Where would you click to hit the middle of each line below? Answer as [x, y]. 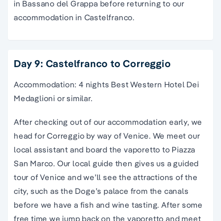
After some [181, 204]
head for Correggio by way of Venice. [83, 135]
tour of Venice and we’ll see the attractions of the [106, 177]
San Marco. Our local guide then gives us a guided [107, 163]
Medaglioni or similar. [53, 98]
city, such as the [45, 191]
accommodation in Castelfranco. [74, 17]
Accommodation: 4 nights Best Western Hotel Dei [107, 84]
